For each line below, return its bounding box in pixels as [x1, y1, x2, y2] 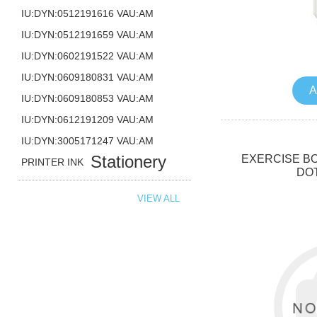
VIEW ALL [137, 193, 180, 204]
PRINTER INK [21, 156, 84, 168]
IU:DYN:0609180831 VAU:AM [21, 71, 154, 83]
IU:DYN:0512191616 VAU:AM [21, 8, 154, 19]
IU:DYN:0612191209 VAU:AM [21, 114, 154, 125]
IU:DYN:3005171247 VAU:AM [21, 135, 154, 146]
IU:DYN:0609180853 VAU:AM [21, 93, 154, 104]
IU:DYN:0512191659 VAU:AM [21, 29, 154, 40]
